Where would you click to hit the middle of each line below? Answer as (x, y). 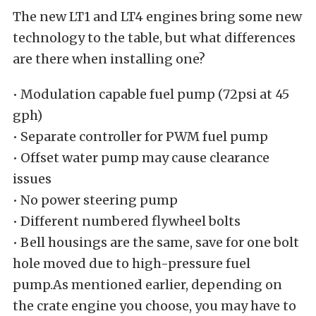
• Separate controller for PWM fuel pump (140, 136)
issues (32, 178)
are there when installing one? (109, 59)
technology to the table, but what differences (154, 37)
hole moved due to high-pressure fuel (132, 263)
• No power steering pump (95, 200)
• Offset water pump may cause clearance (141, 157)
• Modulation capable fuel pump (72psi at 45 (151, 94)
